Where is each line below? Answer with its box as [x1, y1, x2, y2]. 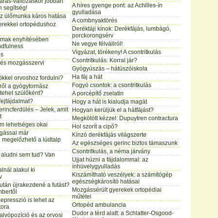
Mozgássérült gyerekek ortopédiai [72, 186, 162, 193]
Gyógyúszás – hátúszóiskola [72, 65, 147, 72]
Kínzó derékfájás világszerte [72, 131, 146, 138]
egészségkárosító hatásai [72, 178, 140, 185]
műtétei [72, 193, 91, 200]
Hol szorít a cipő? [72, 123, 118, 130]
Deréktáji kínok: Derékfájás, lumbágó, [72, 25, 171, 32]
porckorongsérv [72, 32, 113, 39]
